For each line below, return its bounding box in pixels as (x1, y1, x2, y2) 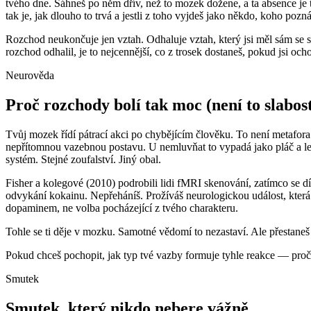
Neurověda (6, 69, 54, 81)
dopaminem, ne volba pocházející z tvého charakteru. (6, 201, 238, 214)
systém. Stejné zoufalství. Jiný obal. (6, 153, 161, 165)
